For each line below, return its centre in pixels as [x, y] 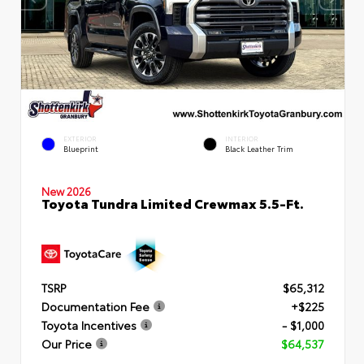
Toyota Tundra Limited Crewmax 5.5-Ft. [173, 202]
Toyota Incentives [89, 325]
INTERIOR [242, 138]
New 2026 [66, 191]
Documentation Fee [95, 306]
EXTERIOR [80, 138]
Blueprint [81, 148]
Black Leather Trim [259, 148]
